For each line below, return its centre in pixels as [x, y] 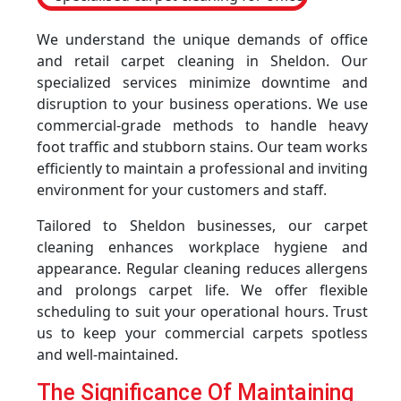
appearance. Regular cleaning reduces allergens [202, 269]
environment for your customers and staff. [182, 190]
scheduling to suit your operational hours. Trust [202, 311]
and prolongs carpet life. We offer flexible [202, 290]
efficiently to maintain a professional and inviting [202, 168]
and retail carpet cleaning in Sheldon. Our [202, 61]
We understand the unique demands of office [202, 39]
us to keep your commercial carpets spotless [202, 333]
